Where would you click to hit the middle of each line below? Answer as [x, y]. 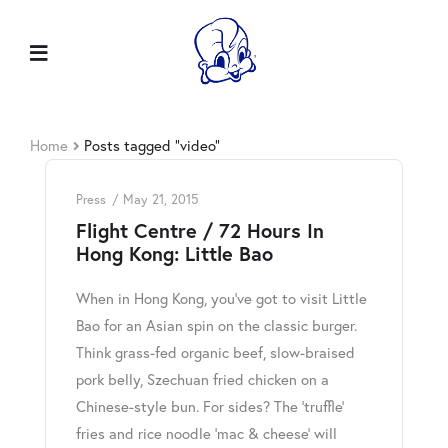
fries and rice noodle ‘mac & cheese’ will [206, 434]
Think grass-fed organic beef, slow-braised [215, 353]
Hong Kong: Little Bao [174, 254]
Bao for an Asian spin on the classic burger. [216, 326]
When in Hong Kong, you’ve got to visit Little [221, 299]
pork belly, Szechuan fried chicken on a [202, 380]
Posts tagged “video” [152, 146]
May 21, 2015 [160, 199]
